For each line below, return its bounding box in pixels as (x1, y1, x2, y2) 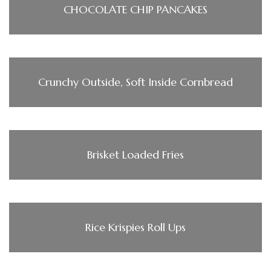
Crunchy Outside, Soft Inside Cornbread (38, 75, 233, 90)
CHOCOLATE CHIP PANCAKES (64, 2, 207, 17)
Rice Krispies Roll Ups (85, 220, 186, 235)
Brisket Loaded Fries (87, 148, 184, 162)
